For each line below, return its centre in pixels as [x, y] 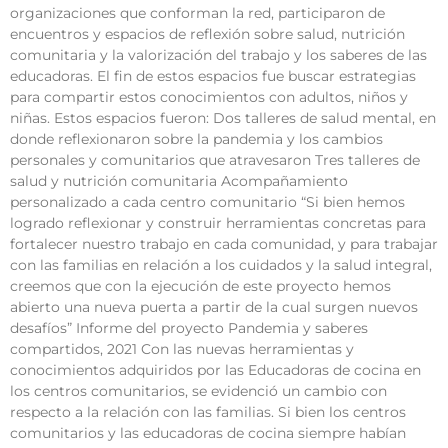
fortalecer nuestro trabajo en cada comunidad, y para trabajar [224, 244]
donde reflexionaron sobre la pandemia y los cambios [196, 139]
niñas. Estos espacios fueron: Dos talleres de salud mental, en [223, 118]
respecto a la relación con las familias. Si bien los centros [208, 412]
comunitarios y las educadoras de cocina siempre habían [208, 433]
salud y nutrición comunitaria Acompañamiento [179, 181]
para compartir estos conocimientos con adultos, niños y [209, 97]
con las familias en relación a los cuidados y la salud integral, [221, 265]
